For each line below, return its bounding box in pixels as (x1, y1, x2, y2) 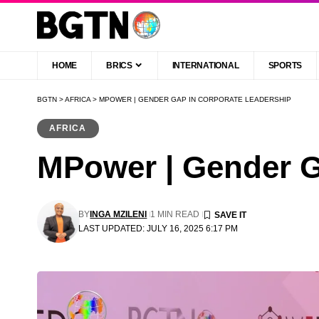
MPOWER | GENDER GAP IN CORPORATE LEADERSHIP (99, 95, 291, 103)
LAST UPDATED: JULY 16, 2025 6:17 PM (78, 224, 239, 233)
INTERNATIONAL (172, 60, 239, 70)
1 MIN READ (150, 209, 200, 219)
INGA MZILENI (90, 209, 147, 219)
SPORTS (268, 60, 303, 70)
